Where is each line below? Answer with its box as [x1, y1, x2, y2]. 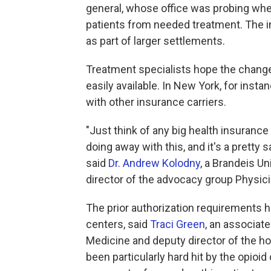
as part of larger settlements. [86, 34, 225, 48]
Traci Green [150, 218, 205, 231]
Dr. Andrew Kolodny [108, 157, 200, 170]
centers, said [86, 218, 150, 231]
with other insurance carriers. [86, 96, 226, 109]
